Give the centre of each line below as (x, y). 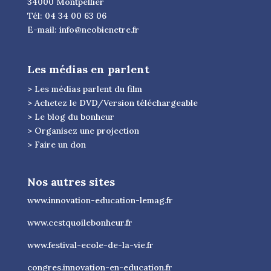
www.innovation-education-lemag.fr (100, 200)
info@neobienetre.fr (99, 30)
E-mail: (43, 30)
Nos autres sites (71, 181)
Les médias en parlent (88, 69)
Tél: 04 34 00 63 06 (67, 16)
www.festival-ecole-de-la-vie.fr (90, 245)
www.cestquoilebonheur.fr (80, 222)
